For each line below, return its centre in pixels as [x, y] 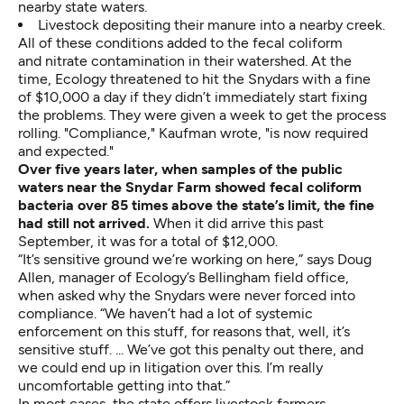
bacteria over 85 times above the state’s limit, [169, 206]
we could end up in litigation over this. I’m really [170, 368]
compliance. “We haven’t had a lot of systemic [165, 314]
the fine [349, 206]
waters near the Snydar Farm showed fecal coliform [190, 188]
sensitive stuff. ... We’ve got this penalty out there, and [191, 350]
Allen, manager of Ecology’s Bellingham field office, [184, 278]
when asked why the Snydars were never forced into [187, 296]
